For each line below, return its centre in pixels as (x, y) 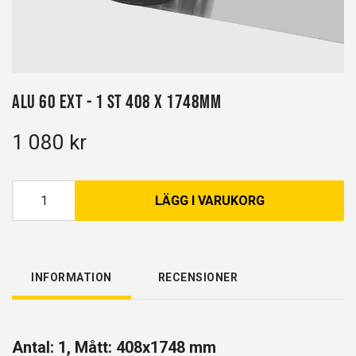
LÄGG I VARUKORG (209, 201)
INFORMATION (72, 277)
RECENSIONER (197, 277)
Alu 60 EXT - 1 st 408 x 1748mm (116, 101)
